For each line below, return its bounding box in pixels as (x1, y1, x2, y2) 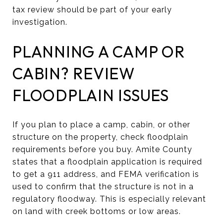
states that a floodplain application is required (12, 157, 202, 166)
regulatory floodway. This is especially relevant (12, 194, 206, 204)
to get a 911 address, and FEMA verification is (12, 169, 199, 179)
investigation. (12, 17, 67, 27)
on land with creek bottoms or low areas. (12, 206, 181, 216)
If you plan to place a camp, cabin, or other (12, 119, 190, 129)
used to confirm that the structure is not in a (12, 181, 194, 191)
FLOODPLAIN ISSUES (12, 85, 169, 105)
